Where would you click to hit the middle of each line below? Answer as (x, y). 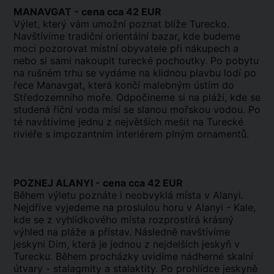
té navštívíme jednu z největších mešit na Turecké (128, 122)
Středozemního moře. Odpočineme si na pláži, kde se (137, 97)
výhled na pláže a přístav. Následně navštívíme (122, 232)
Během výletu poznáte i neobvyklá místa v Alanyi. (128, 195)
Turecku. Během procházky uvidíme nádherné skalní (133, 256)
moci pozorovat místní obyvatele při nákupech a (126, 48)
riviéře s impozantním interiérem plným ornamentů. (131, 134)
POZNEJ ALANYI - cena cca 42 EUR (98, 183)
